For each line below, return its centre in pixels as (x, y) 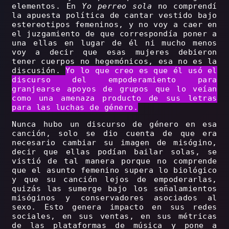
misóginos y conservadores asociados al (114, 198)
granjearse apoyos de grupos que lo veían (114, 89)
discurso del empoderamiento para (114, 80)
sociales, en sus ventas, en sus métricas (114, 216)
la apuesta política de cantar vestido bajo (114, 16)
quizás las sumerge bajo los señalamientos (114, 189)
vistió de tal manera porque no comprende (114, 161)
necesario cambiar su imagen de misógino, (114, 143)
